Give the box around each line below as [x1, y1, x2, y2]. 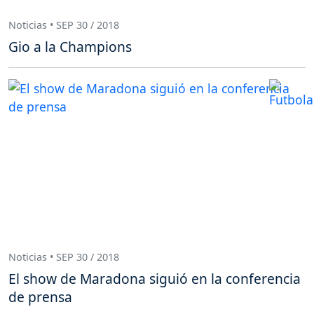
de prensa [8, 287, 72, 307]
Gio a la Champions [8, 37, 132, 57]
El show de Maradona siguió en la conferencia [8, 269, 301, 289]
